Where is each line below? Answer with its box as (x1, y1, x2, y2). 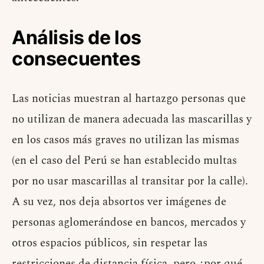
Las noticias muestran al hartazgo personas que (12, 90, 246, 107)
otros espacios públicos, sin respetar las (12, 234, 207, 252)
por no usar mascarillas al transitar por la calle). (12, 172, 248, 190)
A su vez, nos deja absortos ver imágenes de (12, 193, 226, 210)
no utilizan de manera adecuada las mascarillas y (12, 110, 252, 128)
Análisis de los (12, 25, 142, 49)
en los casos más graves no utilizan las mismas (12, 131, 239, 148)
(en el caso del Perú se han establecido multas (12, 151, 237, 169)
